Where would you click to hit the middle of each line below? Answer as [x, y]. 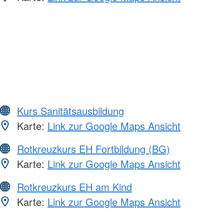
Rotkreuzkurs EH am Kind [74, 187]
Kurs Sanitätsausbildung [70, 111]
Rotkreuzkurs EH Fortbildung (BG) [93, 149]
